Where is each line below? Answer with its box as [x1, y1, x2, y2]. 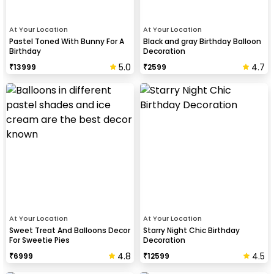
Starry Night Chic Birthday [143, 225, 240, 235]
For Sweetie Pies [9, 235, 70, 245]
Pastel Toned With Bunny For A [9, 36, 124, 46]
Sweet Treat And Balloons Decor [9, 225, 130, 235]
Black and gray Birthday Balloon [143, 36, 261, 46]
